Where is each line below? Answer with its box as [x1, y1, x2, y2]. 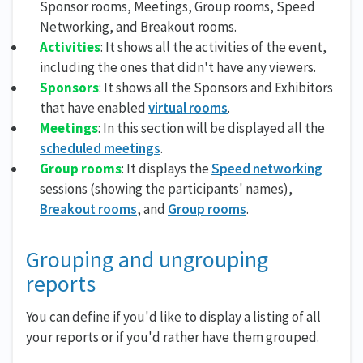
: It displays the [122, 160, 211, 178]
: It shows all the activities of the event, [100, 38, 327, 57]
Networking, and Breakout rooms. [40, 18, 237, 36]
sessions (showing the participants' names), [40, 180, 293, 199]
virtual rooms [148, 99, 228, 117]
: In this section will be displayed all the [98, 119, 325, 138]
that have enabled [40, 99, 148, 117]
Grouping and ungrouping [26, 245, 268, 275]
